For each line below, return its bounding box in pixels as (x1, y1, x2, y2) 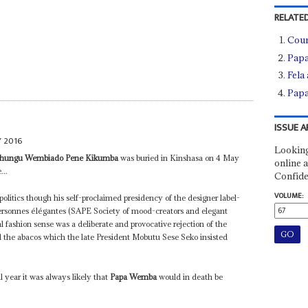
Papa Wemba (110, 272, 157, 283)
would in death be (157, 272, 223, 283)
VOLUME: (274, 189, 303, 202)
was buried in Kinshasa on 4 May (118, 153, 240, 164)
